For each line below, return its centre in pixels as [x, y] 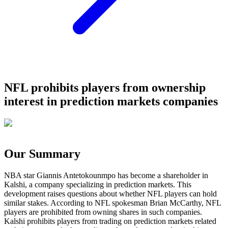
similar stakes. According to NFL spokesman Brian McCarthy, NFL [112, 203]
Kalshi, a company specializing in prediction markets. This [98, 184]
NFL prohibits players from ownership [105, 87]
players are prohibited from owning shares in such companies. [103, 212]
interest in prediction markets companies [111, 101]
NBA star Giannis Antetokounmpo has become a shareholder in [106, 175]
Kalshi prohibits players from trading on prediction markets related [110, 221]
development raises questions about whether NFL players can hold [110, 193]
